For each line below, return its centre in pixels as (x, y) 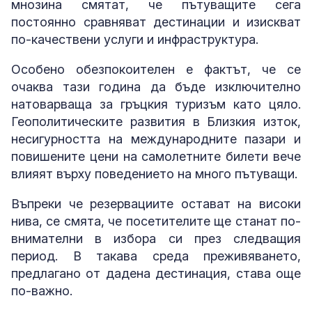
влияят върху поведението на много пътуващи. (154, 173)
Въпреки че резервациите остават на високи (156, 203)
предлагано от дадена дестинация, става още (156, 273)
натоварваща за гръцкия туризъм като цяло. (156, 104)
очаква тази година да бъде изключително (156, 86)
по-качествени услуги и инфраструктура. (135, 39)
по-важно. (42, 290)
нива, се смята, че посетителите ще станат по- (156, 221)
